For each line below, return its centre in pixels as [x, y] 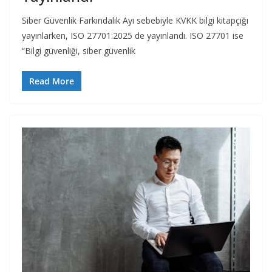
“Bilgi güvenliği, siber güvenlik [79, 50]
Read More [52, 81]
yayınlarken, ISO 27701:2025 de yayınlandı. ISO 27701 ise [133, 35]
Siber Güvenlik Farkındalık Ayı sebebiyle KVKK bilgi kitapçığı [135, 20]
